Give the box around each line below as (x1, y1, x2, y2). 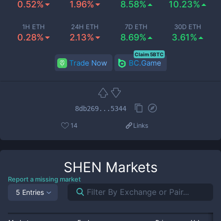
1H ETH (22, 23, 45, 31)
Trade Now (69, 58, 107, 68)
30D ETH (174, 23, 201, 31)
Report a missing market (8, 175, 81, 183)
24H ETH (71, 23, 99, 31)
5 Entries (16, 187, 44, 196)
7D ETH (125, 23, 147, 31)
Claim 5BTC (134, 51, 164, 57)
